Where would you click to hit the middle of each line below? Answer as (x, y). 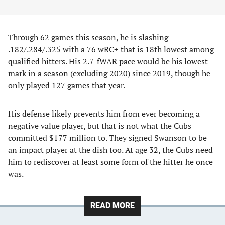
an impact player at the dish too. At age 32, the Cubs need (110, 150)
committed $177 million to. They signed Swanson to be (107, 138)
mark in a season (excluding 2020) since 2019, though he (109, 73)
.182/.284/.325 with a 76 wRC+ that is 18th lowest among (111, 49)
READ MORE (113, 206)
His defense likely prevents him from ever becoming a (104, 114)
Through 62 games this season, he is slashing (88, 37)
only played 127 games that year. (67, 85)
